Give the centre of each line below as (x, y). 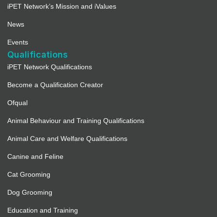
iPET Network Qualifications (50, 67)
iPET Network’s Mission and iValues (62, 7)
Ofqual (17, 103)
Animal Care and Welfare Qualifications (67, 139)
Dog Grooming (30, 193)
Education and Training (43, 210)
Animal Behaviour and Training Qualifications (76, 121)
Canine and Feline (35, 157)
